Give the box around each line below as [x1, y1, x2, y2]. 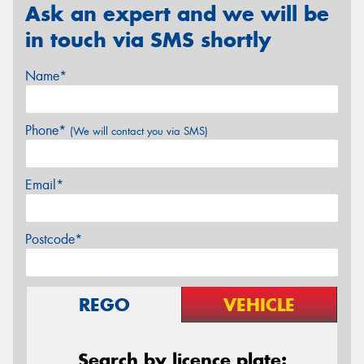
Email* [25, 175, 63, 193]
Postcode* [25, 230, 82, 248]
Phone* [25, 121, 70, 139]
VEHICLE [223, 292, 295, 316]
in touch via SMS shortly [25, 27, 271, 54]
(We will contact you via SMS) [70, 123, 208, 138]
